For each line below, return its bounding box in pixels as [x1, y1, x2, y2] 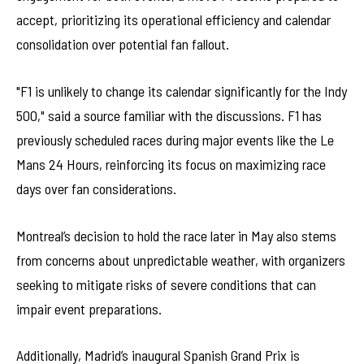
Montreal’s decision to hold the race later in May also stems [16, 226, 336, 245]
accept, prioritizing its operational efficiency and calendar [16, 11, 331, 29]
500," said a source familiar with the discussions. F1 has [16, 106, 322, 124]
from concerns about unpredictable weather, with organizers [16, 250, 345, 269]
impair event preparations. [16, 299, 162, 318]
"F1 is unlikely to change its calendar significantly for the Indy [16, 81, 347, 100]
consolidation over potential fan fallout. [16, 35, 229, 54]
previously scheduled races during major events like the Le [16, 130, 334, 149]
